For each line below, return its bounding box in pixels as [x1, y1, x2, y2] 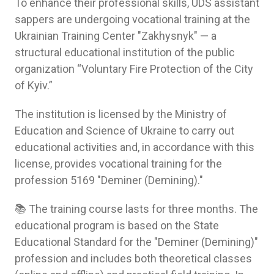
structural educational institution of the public [15, 45, 235, 59]
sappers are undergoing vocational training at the [15, 12, 250, 26]
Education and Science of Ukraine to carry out [15, 124, 234, 137]
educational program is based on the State [15, 218, 219, 232]
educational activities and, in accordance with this [15, 140, 254, 154]
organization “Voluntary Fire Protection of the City [15, 62, 253, 75]
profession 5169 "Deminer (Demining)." [15, 173, 203, 187]
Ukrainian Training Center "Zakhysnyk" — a [15, 29, 217, 42]
